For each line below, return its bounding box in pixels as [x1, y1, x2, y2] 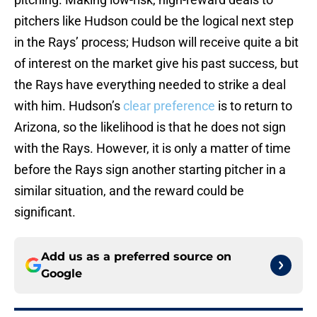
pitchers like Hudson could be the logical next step [14, 13, 294, 29]
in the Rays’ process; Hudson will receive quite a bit [14, 35, 299, 50]
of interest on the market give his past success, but [14, 56, 299, 71]
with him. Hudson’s [14, 98, 123, 114]
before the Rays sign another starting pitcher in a [14, 162, 286, 178]
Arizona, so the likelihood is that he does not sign [14, 120, 286, 135]
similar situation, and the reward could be [14, 183, 244, 199]
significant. [14, 204, 76, 220]
